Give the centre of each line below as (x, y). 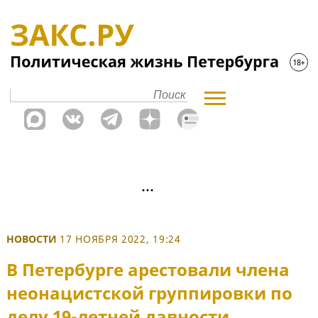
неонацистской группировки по (149, 293)
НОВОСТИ (32, 239)
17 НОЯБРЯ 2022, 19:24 (120, 239)
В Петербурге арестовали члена (148, 270)
